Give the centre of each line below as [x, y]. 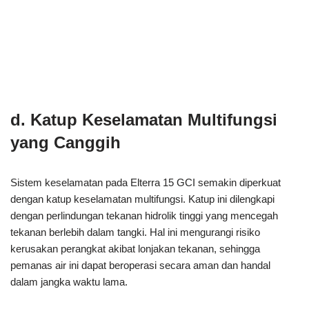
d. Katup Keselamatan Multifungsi [144, 120]
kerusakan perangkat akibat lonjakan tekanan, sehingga [135, 249]
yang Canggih [66, 143]
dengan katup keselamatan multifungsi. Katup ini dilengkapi [142, 199]
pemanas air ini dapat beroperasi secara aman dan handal [140, 266]
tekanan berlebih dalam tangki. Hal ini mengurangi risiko [135, 232]
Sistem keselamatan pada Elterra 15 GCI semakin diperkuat [146, 183]
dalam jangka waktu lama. [69, 282]
